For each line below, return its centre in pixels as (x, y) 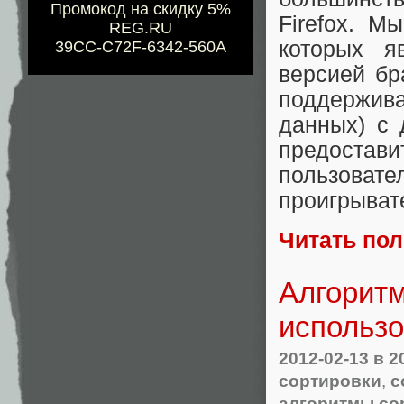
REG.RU (141, 28)
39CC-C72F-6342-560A (141, 47)
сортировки (330, 380)
